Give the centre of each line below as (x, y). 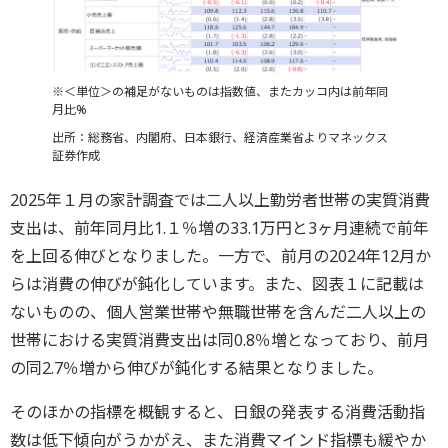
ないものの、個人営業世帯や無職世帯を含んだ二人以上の (218, 312)
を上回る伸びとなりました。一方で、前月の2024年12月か (220, 256)
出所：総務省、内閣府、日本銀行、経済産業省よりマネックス (219, 138)
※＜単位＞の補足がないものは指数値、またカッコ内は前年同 (219, 92)
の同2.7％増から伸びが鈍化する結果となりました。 (196, 368)
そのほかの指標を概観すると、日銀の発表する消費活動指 (217, 412)
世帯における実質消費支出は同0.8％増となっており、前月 (219, 340)
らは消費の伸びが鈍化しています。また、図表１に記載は (217, 284)
